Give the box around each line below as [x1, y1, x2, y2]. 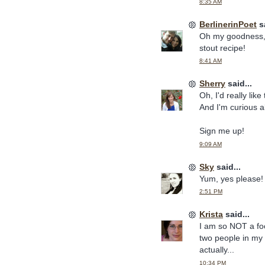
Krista [199, 209, 223, 219]
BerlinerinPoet [199, 19, 257, 29]
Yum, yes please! [199, 173, 263, 183]
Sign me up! [199, 126, 244, 136]
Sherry [199, 79, 225, 89]
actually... [199, 245, 234, 255]
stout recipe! [199, 43, 245, 53]
